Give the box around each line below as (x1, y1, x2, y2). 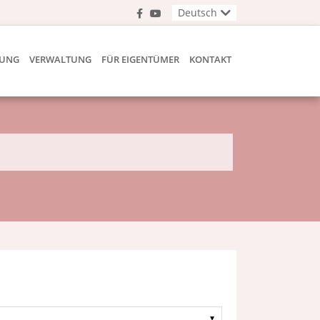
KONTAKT (189, 53, 231, 66)
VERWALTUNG (29, 53, 91, 66)
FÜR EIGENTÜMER (101, 53, 179, 66)
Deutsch (178, 6, 217, 19)
